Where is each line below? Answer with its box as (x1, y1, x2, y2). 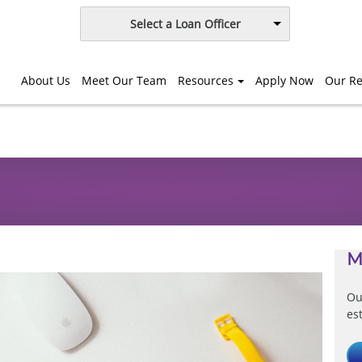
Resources (178, 72, 234, 88)
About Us (21, 72, 71, 88)
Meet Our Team (82, 72, 167, 88)
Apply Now (255, 72, 314, 88)
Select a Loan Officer (129, 16, 241, 32)
